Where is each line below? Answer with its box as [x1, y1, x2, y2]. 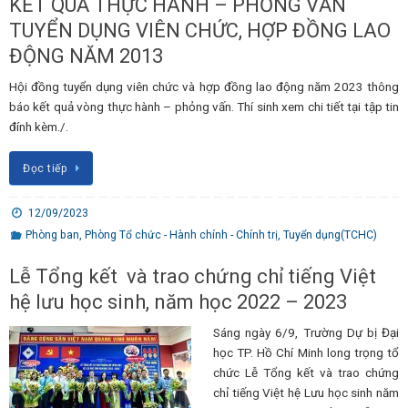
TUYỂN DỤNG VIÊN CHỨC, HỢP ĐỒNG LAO [9, 18, 391, 42]
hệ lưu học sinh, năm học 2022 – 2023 [9, 291, 347, 314]
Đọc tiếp [23, 162, 67, 176]
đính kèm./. [9, 118, 68, 134]
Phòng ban [25, 229, 79, 242]
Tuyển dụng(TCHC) [282, 229, 377, 242]
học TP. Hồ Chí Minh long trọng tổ [213, 345, 399, 361]
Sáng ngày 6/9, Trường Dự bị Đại [213, 325, 399, 341]
